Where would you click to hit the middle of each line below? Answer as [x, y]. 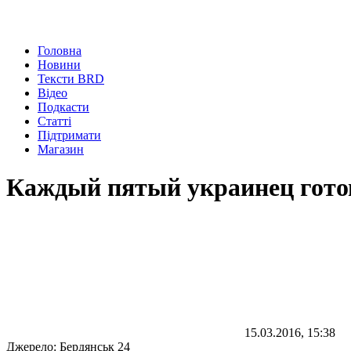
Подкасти [63, 107]
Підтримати [69, 135]
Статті [54, 121]
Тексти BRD [71, 79]
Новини [59, 65]
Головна [60, 51]
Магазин [61, 149]
